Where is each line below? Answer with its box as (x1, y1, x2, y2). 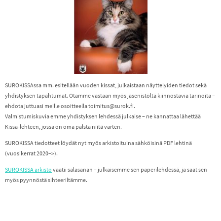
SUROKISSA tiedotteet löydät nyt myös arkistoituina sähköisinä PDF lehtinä (5, 139, 192, 147)
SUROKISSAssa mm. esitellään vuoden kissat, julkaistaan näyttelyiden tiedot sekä (5, 81, 207, 89)
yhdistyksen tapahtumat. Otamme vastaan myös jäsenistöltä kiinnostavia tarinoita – (5, 92, 215, 100)
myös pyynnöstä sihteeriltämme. (5, 176, 87, 184)
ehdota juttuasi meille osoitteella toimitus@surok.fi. (5, 102, 135, 110)
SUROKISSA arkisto (5, 166, 52, 174)
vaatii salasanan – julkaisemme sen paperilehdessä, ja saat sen (52, 166, 207, 174)
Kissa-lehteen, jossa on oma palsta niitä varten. (5, 123, 122, 131)
